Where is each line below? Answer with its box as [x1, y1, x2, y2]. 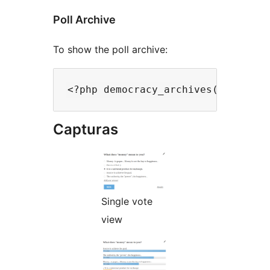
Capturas [53, 120, 118, 138]
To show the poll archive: [53, 43, 168, 55]
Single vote [101, 195, 152, 207]
